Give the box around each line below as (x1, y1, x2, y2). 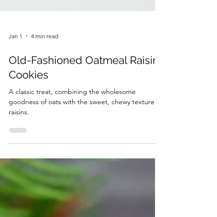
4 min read (31, 119, 58, 127)
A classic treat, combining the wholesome (9, 174, 136, 183)
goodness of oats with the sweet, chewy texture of (9, 185, 162, 193)
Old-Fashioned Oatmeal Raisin (9, 141, 159, 154)
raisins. (9, 195, 29, 203)
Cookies (9, 155, 48, 168)
